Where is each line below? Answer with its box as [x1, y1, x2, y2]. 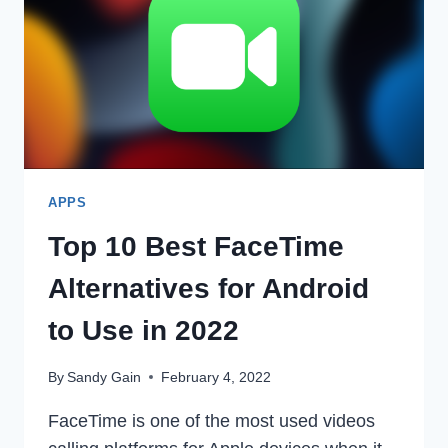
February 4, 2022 [161, 368, 272, 385]
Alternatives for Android [48, 272, 369, 304]
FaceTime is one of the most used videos [48, 410, 375, 431]
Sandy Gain [67, 368, 142, 385]
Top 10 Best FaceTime [48, 230, 344, 262]
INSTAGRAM [138, 14, 229, 31]
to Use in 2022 [48, 314, 239, 346]
